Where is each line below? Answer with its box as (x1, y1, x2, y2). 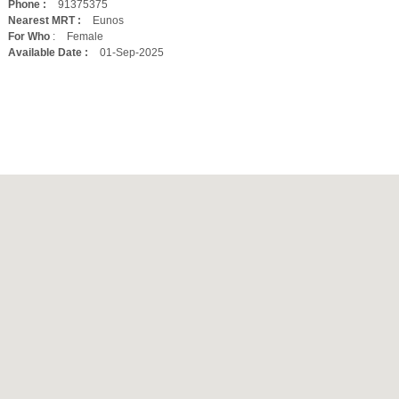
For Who (8, 30, 50, 43)
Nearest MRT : (8, 14, 81, 27)
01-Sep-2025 (100, 46, 164, 59)
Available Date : (8, 46, 88, 59)
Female (67, 30, 103, 43)
